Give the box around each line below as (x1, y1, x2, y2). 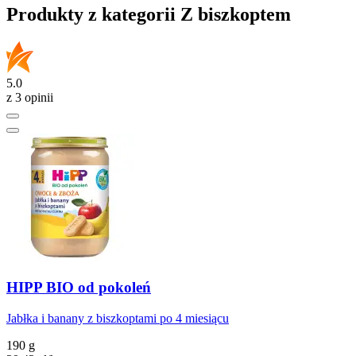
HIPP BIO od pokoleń (6, 279, 151, 296)
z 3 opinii (6, 91, 53, 105)
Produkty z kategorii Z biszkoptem (6, 4, 291, 25)
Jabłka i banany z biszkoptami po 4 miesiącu (6, 311, 229, 325)
